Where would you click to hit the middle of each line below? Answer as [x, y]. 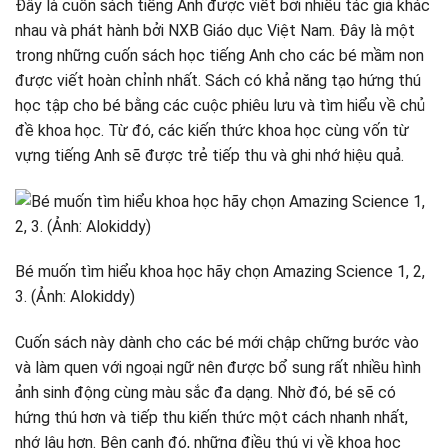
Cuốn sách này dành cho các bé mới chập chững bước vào [217, 343]
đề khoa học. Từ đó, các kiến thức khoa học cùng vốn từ [212, 130]
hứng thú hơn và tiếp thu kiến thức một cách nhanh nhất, [211, 418]
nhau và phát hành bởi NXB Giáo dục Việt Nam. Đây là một [215, 30]
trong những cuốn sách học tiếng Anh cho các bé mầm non [219, 55]
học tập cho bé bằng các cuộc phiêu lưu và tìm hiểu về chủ [220, 105]
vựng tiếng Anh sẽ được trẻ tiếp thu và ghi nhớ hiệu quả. [209, 155]
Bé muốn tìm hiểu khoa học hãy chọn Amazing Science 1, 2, [220, 272]
